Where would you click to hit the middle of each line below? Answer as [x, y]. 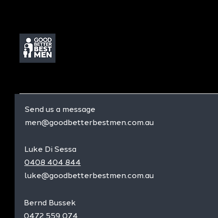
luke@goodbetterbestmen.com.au [89, 175]
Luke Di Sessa [50, 149]
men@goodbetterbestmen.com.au [89, 122]
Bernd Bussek [50, 202]
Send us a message [60, 109]
